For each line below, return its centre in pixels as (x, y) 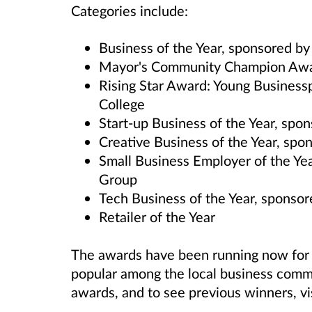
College (122, 104)
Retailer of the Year (159, 217)
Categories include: (130, 11)
